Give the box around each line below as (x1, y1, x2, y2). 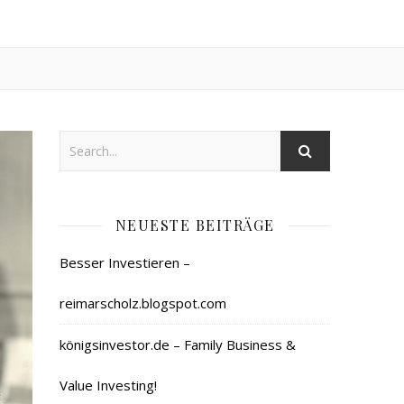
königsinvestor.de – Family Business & (60, 335, 296, 353)
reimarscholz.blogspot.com (60, 294, 226, 312)
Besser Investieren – (60, 253, 190, 271)
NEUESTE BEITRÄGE (115, 216, 275, 234)
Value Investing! (60, 376, 157, 394)
